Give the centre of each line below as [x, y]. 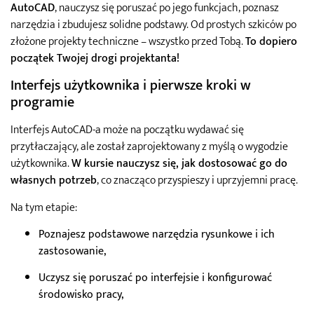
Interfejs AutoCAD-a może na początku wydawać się [127, 130]
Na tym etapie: [44, 207]
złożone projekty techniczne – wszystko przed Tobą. [128, 41]
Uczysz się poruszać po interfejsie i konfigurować [155, 278]
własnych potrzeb [54, 181]
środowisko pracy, [81, 295]
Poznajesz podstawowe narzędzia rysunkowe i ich [157, 234]
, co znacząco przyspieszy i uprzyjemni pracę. [197, 181]
